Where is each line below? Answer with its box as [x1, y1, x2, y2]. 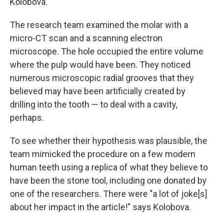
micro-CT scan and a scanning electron [10, 33, 163, 44]
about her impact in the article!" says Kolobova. [10, 202, 191, 213]
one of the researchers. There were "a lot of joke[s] [10, 189, 207, 199]
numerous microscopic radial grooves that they [10, 73, 194, 83]
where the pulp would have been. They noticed [10, 59, 191, 70]
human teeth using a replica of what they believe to [10, 162, 208, 173]
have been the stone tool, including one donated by [10, 175, 207, 186]
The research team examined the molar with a [10, 20, 188, 30]
